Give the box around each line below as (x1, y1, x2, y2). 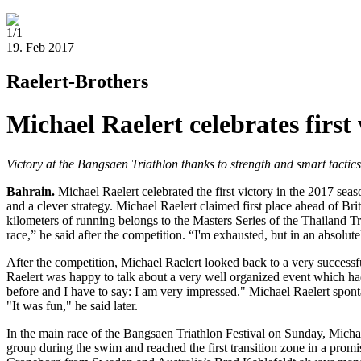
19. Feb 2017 (6, 40, 74, 54)
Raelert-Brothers (6, 70, 148, 92)
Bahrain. (6, 184, 58, 198)
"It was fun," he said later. (6, 298, 138, 313)
